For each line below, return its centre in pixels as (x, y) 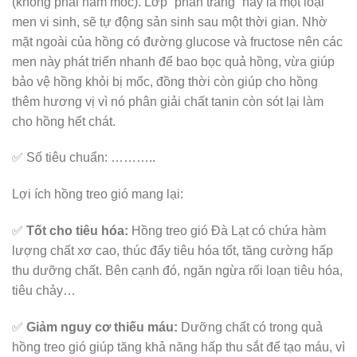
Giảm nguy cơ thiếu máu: (102, 327)
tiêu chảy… (44, 290)
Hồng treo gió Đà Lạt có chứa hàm (227, 230)
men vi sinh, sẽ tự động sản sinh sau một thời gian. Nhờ (170, 22)
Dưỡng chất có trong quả (250, 327)
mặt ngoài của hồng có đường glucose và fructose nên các (177, 41)
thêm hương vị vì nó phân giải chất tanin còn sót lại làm (168, 101)
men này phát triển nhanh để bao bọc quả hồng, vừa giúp (173, 61)
